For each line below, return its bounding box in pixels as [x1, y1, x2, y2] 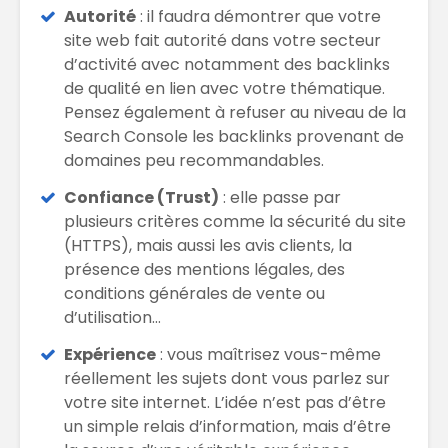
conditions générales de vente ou [64, 281, 325, 305]
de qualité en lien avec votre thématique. [64, 76, 385, 100]
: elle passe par [219, 185, 341, 209]
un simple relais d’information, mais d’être [64, 414, 391, 438]
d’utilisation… [64, 305, 161, 329]
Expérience [64, 342, 156, 366]
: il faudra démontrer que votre [136, 4, 381, 28]
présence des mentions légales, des [64, 257, 345, 281]
